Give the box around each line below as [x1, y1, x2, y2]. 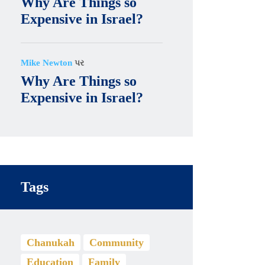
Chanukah [27, 237, 75, 249]
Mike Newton [21, 58, 73, 68]
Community [89, 237, 144, 249]
